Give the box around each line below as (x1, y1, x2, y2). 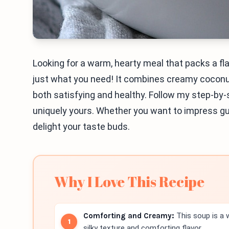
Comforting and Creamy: (83, 211, 174, 220)
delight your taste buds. (33, 121, 130, 132)
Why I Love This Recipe (54, 172, 204, 191)
